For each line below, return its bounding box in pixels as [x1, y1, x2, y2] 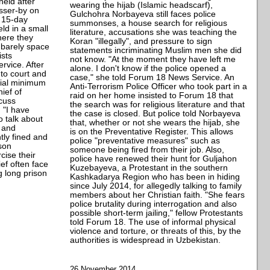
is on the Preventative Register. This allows [70, 127, 234, 136]
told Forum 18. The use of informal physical [70, 217, 236, 227]
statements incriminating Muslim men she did [70, 45, 242, 55]
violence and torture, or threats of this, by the [70, 226, 242, 236]
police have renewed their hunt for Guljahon [70, 154, 237, 163]
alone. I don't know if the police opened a [70, 63, 227, 73]
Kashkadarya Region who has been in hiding [70, 172, 240, 181]
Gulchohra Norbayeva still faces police [70, 9, 216, 19]
